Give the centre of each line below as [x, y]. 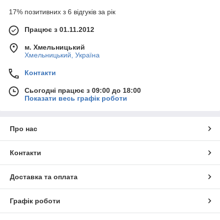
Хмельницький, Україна [62, 55]
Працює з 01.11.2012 [59, 30]
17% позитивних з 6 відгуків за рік [62, 12]
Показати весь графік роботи [76, 98]
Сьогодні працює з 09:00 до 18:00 [83, 91]
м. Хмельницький [55, 47]
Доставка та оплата [44, 177]
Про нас [24, 129]
